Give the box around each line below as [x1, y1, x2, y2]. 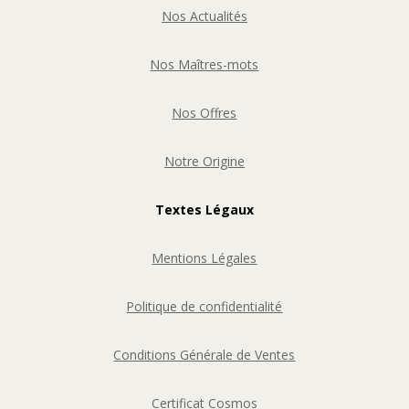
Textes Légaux [154, 200, 254, 218]
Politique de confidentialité [126, 297, 283, 315]
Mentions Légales [152, 248, 257, 267]
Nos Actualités [161, 6, 247, 25]
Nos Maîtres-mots [150, 55, 259, 73]
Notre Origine [163, 152, 245, 170]
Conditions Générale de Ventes [113, 345, 296, 363]
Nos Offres [172, 103, 237, 121]
